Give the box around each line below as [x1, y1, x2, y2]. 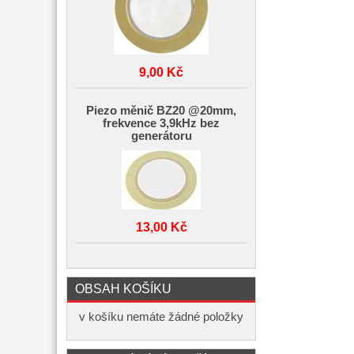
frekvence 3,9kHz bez [103, 117, 220, 130]
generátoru [130, 130, 192, 142]
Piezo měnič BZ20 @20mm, [86, 104, 236, 117]
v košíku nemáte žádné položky [79, 311, 243, 323]
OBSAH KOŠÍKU [75, 281, 171, 296]
